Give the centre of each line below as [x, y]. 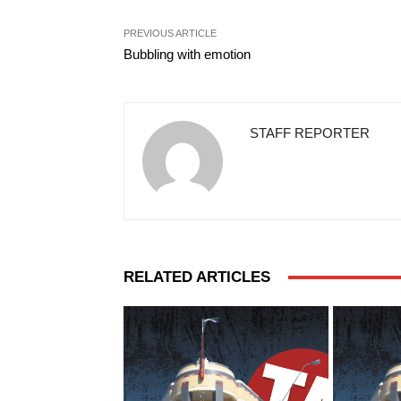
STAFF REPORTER [310, 133]
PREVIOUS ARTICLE [170, 33]
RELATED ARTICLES [197, 277]
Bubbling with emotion [187, 54]
